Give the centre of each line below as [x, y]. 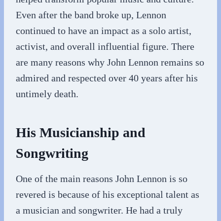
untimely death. [47, 94]
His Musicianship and [81, 132]
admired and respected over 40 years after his [107, 78]
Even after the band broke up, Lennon [91, 15]
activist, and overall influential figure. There [105, 46]
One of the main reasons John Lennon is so [102, 179]
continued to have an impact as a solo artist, [104, 31]
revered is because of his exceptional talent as [108, 194]
